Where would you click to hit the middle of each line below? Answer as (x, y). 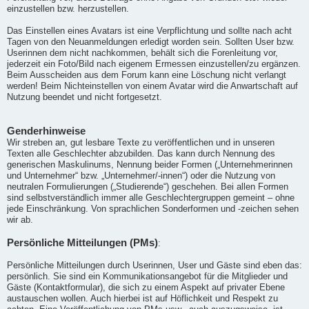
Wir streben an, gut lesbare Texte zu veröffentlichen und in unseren (141, 142)
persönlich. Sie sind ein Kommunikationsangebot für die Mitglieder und (147, 276)
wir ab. (20, 220)
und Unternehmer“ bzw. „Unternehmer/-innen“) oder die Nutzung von (141, 176)
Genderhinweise (46, 130)
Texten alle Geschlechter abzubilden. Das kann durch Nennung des (141, 153)
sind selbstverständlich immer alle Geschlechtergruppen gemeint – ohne (151, 198)
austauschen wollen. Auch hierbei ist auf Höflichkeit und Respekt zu (142, 298)
